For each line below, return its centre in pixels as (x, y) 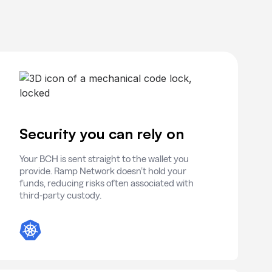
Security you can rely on (102, 134)
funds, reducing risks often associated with (107, 183)
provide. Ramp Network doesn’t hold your (103, 171)
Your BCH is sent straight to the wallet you (104, 159)
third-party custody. (60, 195)
